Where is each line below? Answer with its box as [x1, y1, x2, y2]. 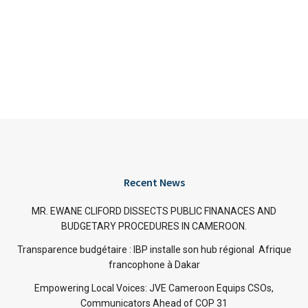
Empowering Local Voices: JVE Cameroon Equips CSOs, [34, 283, 274, 294]
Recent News [123, 175, 185, 189]
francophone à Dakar [108, 259, 200, 270]
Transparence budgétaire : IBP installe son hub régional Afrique [16, 244, 291, 255]
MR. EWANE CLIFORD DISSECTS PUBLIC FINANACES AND [32, 206, 276, 217]
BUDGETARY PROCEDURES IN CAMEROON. [61, 221, 247, 232]
